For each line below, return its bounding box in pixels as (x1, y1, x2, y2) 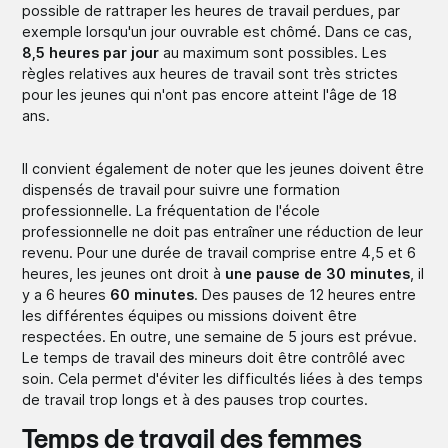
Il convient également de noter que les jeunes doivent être (22, 159, 425, 177)
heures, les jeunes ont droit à (22, 264, 226, 282)
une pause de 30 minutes (225, 264, 411, 282)
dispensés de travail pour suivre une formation (22, 180, 341, 198)
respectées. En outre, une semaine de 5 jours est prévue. (22, 327, 418, 345)
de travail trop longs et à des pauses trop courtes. (22, 390, 369, 408)
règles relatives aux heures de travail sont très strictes (22, 64, 399, 82)
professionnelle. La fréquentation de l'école (22, 201, 321, 219)
